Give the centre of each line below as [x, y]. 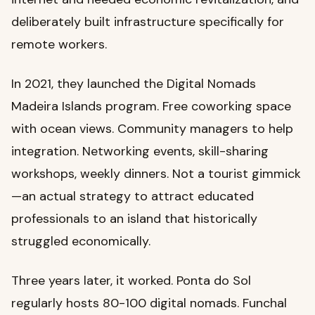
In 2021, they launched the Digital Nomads [134, 83]
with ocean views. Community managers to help [152, 128]
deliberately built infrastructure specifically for [148, 21]
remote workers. [59, 44]
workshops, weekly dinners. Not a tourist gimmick [156, 173]
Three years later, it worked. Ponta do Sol [131, 280]
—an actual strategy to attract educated [133, 196]
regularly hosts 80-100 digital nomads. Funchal [149, 303]
